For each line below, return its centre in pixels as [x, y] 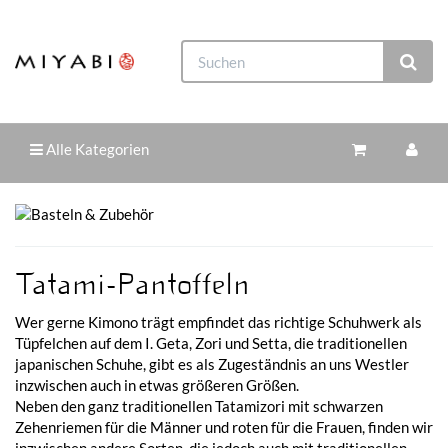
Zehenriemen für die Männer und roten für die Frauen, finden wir [224, 426]
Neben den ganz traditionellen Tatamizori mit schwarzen [199, 405]
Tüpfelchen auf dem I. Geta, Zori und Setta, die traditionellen [211, 342]
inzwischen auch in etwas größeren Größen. [157, 384]
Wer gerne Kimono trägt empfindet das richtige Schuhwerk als [218, 321]
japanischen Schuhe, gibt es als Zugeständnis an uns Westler [212, 363]
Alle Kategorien [96, 149]
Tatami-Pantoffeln [132, 284]
